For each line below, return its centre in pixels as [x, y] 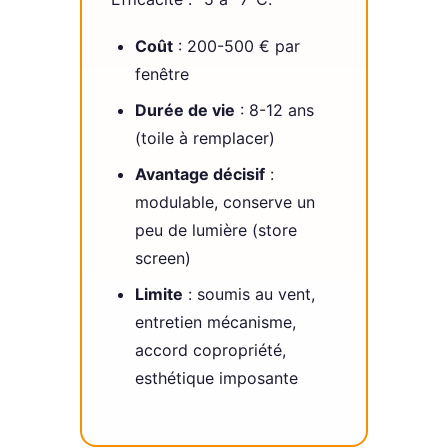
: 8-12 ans [274, 109]
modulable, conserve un [224, 201]
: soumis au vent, [248, 293]
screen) [162, 257]
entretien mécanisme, [215, 321]
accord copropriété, [210, 349]
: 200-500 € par [236, 45]
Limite [158, 293]
